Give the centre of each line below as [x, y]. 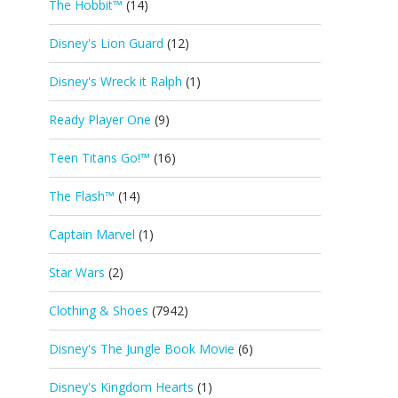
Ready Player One [100, 119]
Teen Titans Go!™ [99, 158]
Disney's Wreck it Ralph [115, 81]
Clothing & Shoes [99, 310]
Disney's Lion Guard [106, 43]
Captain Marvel [92, 234]
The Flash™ [82, 196]
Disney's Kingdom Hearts [121, 387]
